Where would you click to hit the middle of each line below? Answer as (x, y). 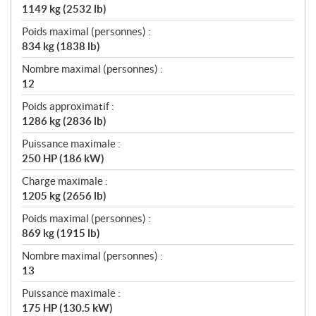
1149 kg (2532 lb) (64, 9)
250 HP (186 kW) (63, 158)
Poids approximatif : (68, 106)
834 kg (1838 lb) (61, 46)
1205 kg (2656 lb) (64, 196)
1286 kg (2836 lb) (64, 121)
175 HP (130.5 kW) (67, 308)
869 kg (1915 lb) (61, 233)
